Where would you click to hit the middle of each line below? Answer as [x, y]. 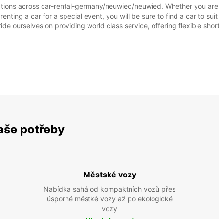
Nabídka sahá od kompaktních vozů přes [109, 189]
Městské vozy [109, 175]
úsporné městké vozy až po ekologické [109, 199]
